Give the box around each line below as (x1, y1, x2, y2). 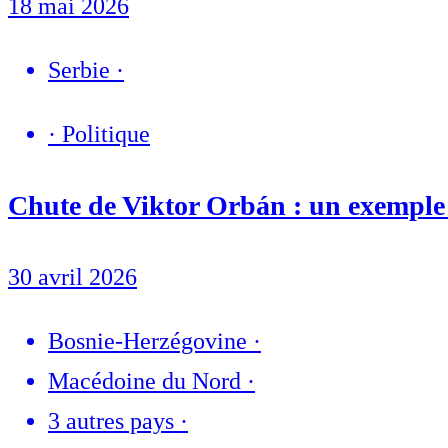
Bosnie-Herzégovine (48, 328, 247, 355)
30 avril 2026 (8, 264, 137, 291)
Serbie (48, 57, 110, 84)
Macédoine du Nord (48, 368, 241, 395)
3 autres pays (48, 408, 174, 435)
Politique (62, 121, 150, 148)
